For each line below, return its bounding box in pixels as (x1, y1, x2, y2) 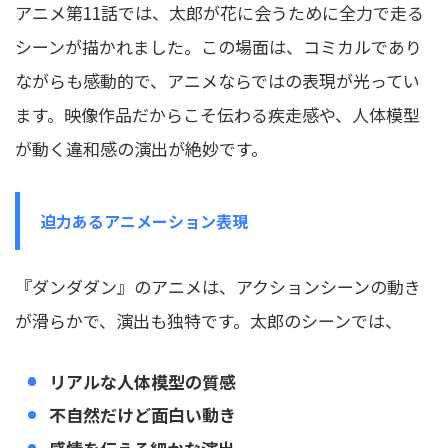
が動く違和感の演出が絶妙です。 (15, 136, 268, 162)
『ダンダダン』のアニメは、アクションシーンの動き (15, 274, 421, 300)
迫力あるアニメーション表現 (40, 209, 248, 234)
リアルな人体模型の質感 (49, 368, 236, 394)
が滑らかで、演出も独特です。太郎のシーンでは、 (15, 308, 402, 334)
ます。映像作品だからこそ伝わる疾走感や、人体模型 (15, 102, 420, 128)
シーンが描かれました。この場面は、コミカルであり (15, 34, 422, 60)
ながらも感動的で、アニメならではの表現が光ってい (15, 68, 420, 94)
